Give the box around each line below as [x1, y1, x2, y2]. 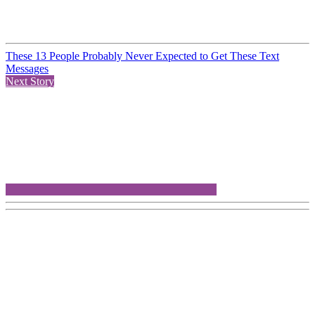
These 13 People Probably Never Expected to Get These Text [6, 49, 279, 62]
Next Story [6, 75, 54, 87]
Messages [6, 62, 49, 75]
